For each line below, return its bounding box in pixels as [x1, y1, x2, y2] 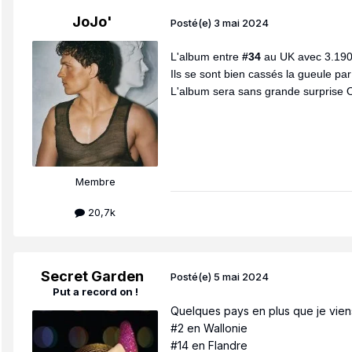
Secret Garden [40, 267, 144, 284]
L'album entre [170, 50, 242, 64]
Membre [75, 175, 115, 189]
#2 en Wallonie [170, 321, 247, 335]
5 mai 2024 [214, 270, 269, 284]
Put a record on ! [52, 284, 138, 298]
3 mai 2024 [214, 16, 269, 29]
